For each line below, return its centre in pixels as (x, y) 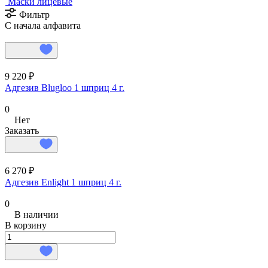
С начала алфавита (43, 25)
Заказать (22, 130)
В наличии (36, 214)
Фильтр (34, 14)
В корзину (26, 225)
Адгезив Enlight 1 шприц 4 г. (63, 182)
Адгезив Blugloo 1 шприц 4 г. (65, 87)
